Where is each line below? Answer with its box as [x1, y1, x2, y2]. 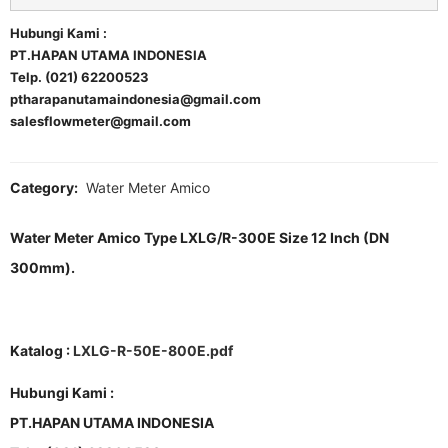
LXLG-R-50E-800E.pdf [73, 342, 233, 360]
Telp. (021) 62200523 [10, 69, 149, 86]
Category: [10, 179, 81, 197]
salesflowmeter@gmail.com [10, 113, 191, 130]
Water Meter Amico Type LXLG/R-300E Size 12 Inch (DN [10, 229, 389, 247]
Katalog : [10, 342, 73, 360]
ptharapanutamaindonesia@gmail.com [10, 91, 261, 108]
